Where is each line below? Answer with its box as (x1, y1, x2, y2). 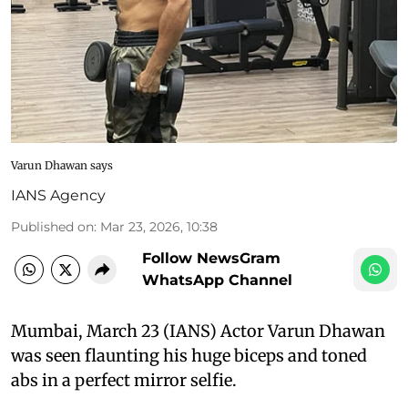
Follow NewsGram (142, 249, 280, 267)
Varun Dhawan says (11, 158, 113, 172)
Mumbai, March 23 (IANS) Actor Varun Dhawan (11, 320, 385, 342)
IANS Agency (11, 186, 106, 204)
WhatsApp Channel (142, 270, 292, 289)
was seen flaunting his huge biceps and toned (11, 344, 367, 366)
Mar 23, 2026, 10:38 (100, 218, 218, 235)
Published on (11, 218, 94, 235)
